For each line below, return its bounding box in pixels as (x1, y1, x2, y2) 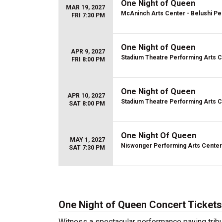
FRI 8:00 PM (71, 56, 105, 63)
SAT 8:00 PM (69, 100, 105, 107)
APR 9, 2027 (71, 48, 105, 55)
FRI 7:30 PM (71, 12, 105, 19)
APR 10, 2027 (67, 92, 105, 99)
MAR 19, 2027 (66, 4, 105, 11)
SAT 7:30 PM (69, 144, 105, 151)
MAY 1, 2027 (70, 136, 105, 143)
